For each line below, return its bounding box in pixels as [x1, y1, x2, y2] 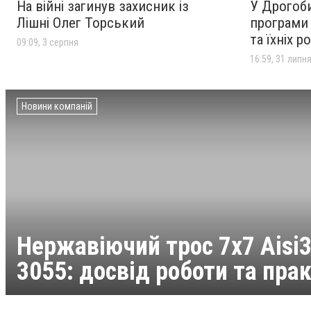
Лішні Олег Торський [17, 14, 144, 31]
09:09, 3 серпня [17, 36, 78, 48]
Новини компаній [22, 100, 92, 112]
